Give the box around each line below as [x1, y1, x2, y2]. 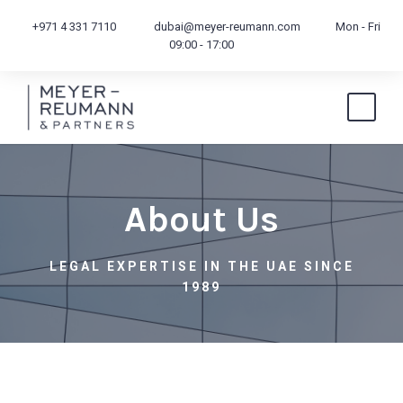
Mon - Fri [335, 20, 381, 33]
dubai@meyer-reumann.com [150, 20, 300, 33]
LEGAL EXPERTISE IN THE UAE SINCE [49, 259, 354, 273]
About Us [124, 198, 279, 240]
